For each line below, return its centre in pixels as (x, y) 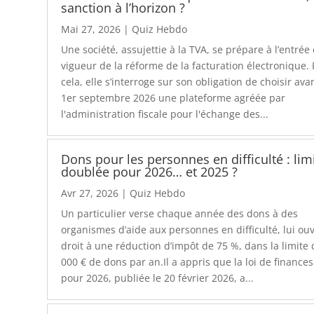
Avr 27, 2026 (90, 193)
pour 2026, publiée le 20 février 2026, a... (158, 278)
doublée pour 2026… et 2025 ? (150, 172)
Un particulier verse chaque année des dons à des (180, 214)
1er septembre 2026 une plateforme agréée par (173, 98)
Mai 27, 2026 (91, 29)
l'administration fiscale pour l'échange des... (165, 114)
